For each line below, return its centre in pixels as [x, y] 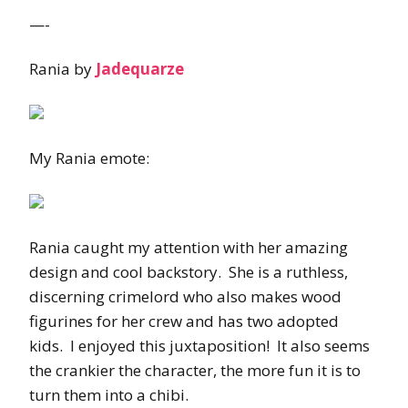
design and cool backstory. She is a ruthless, [189, 271]
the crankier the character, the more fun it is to [195, 370]
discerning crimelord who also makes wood [185, 296]
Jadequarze [140, 68]
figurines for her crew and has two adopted [184, 321]
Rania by [62, 68]
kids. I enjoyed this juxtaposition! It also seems [199, 345]
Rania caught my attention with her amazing [189, 247]
